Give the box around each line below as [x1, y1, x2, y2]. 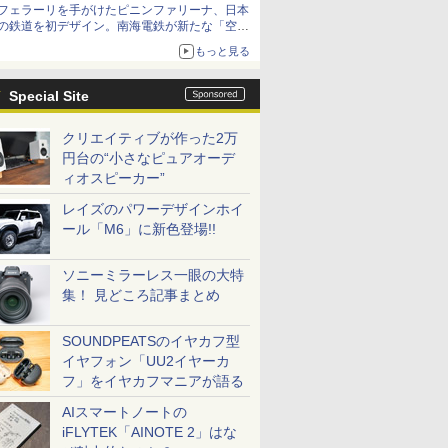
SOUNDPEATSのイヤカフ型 [62, 333, 240, 349]
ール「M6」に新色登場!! [62, 221, 216, 237]
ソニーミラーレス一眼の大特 [62, 267, 244, 283]
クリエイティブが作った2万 [62, 130, 238, 146]
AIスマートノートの [62, 404, 187, 420]
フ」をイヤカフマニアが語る [62, 373, 244, 389]
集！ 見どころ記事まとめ [62, 287, 220, 303]
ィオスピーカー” [62, 170, 165, 186]
